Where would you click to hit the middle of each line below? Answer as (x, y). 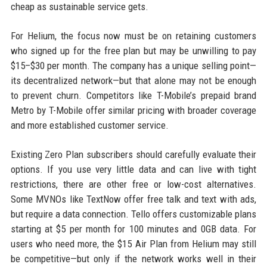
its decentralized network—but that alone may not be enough (133, 81)
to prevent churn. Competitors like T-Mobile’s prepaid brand (133, 96)
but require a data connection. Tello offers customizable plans (133, 214)
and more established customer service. (89, 125)
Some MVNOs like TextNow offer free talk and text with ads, (133, 199)
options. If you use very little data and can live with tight (133, 170)
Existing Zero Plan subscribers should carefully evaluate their (133, 155)
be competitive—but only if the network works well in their (133, 259)
